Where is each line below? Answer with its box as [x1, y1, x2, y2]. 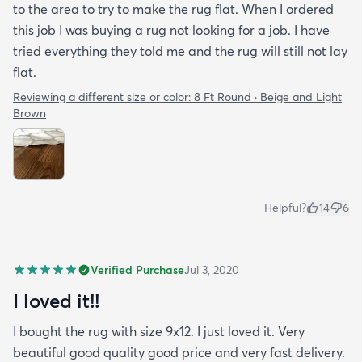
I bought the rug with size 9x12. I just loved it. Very [13, 322, 305, 339]
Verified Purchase [90, 262, 184, 277]
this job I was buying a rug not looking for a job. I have [13, 21, 330, 38]
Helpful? [264, 200, 306, 215]
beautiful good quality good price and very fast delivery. [13, 343, 345, 360]
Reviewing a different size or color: [13, 89, 194, 104]
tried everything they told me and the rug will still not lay [13, 42, 347, 59]
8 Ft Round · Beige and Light [194, 89, 342, 104]
